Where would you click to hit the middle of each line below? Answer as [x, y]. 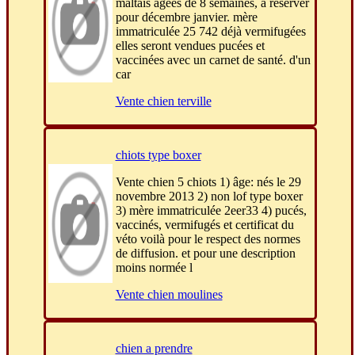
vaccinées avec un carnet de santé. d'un [213, 60]
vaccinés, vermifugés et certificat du [204, 225]
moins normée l [154, 268]
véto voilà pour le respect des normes [208, 239]
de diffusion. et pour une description [205, 254]
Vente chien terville [163, 101]
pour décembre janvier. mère [186, 17]
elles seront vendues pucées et [190, 46]
